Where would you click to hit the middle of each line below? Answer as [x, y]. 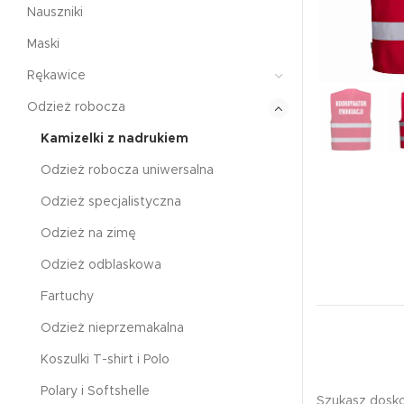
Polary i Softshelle [95, 391]
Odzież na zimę [88, 234]
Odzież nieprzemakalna [112, 328]
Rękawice [56, 76]
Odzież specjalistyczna [111, 202]
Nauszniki [55, 13]
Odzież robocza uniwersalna [127, 170]
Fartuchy [67, 297]
